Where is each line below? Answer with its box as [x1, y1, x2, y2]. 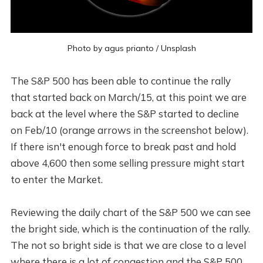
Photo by [67, 42, 104, 53]
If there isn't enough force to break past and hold [10, 140, 236, 153]
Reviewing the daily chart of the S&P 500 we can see [10, 205, 251, 218]
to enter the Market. [10, 173, 103, 186]
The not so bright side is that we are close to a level [10, 238, 246, 251]
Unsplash [160, 42, 196, 53]
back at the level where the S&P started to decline [10, 107, 239, 120]
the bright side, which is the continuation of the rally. [10, 222, 250, 235]
